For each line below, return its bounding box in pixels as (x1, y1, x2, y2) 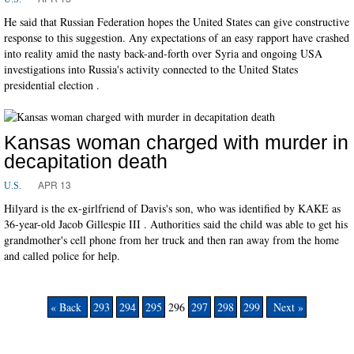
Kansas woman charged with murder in (4, 130, 348, 153)
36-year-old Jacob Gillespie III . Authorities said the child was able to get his (4, 216, 348, 232)
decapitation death (4, 149, 168, 172)
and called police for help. (4, 247, 120, 263)
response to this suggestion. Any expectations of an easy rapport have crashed (4, 29, 349, 45)
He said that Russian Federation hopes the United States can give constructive (4, 13, 349, 29)
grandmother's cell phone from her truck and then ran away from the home (4, 232, 339, 247)
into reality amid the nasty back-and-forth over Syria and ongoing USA (4, 45, 322, 61)
